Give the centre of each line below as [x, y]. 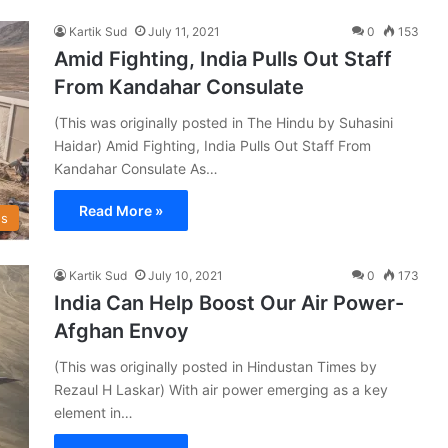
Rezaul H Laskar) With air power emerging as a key [221, 389]
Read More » [121, 210]
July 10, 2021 [185, 275]
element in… [93, 412]
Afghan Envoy [121, 330]
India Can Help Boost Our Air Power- [229, 302]
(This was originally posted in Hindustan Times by [215, 366]
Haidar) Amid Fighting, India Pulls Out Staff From [212, 145]
